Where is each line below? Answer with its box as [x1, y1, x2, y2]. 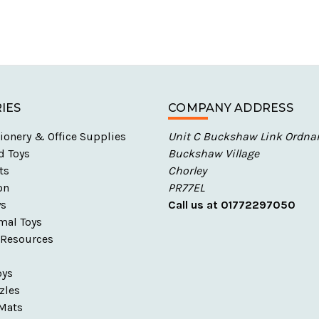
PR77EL [168, 180, 204, 194]
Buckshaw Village [168, 146, 259, 160]
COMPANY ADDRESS [168, 100, 293, 115]
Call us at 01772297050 [168, 197, 296, 211]
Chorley [168, 163, 206, 177]
